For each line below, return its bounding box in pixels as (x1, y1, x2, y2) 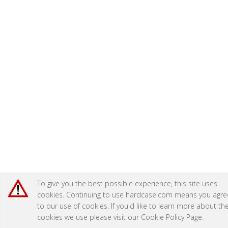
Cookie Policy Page (140, 212, 202, 222)
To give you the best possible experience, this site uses (37, 179, 217, 188)
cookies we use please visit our (37, 212, 141, 222)
